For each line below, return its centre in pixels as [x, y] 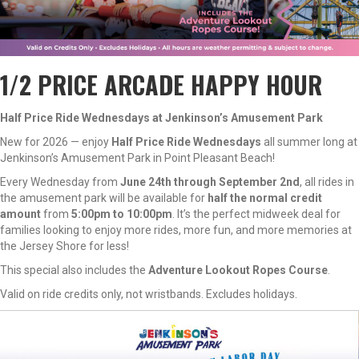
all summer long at [309, 142]
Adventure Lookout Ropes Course [238, 270]
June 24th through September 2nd [210, 182]
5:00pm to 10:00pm [122, 214]
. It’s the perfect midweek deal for [256, 214]
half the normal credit [265, 198]
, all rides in [327, 182]
